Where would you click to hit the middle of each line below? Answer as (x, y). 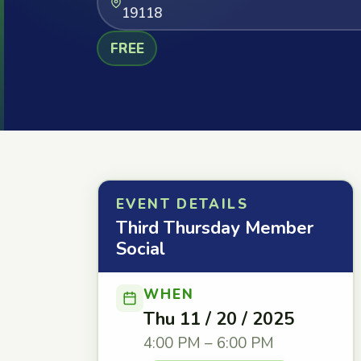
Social (141, 249)
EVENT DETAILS (182, 204)
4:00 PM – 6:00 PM (209, 343)
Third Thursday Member (215, 228)
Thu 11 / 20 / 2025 (219, 319)
